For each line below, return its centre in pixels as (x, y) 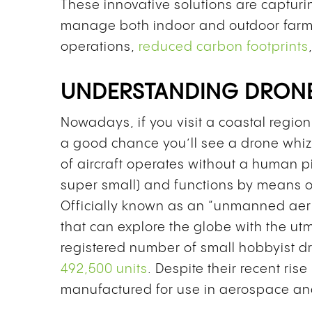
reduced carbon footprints (224, 47)
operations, (100, 47)
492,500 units (104, 270)
